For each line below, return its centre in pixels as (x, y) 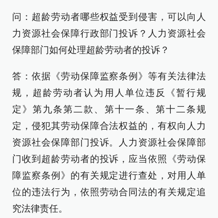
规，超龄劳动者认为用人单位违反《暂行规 (109, 93)
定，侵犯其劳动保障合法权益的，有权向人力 (109, 126)
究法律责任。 (40, 209)
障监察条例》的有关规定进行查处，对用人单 (109, 175)
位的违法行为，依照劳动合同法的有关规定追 (109, 192)
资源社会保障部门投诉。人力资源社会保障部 (109, 142)
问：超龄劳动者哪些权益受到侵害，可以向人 (109, 17)
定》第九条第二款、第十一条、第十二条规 (109, 109)
